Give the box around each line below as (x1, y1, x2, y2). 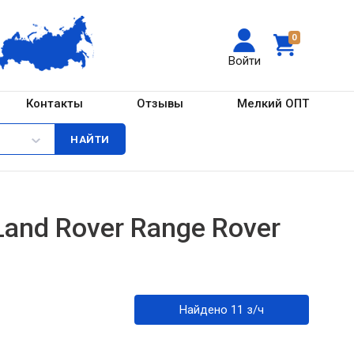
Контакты (26, 96, 84, 111)
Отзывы (137, 96, 184, 111)
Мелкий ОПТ (237, 96, 309, 111)
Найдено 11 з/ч (246, 302, 264, 317)
